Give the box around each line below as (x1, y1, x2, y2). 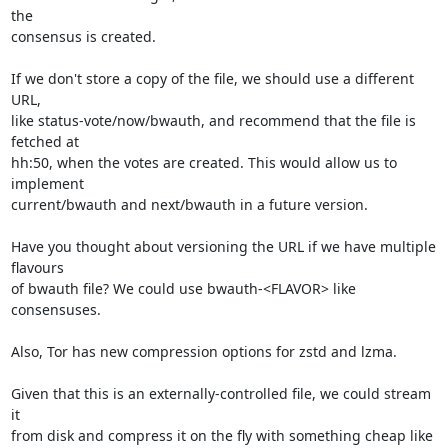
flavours (10, 258, 64, 277)
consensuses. (10, 300, 101, 319)
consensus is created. (10, 27, 156, 46)
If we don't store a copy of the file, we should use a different (10, 69, 414, 88)
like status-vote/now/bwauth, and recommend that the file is (10, 111, 416, 130)
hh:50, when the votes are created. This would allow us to (10, 153, 397, 172)
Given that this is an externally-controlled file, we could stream (10, 384, 431, 403)
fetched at (10, 132, 79, 151)
